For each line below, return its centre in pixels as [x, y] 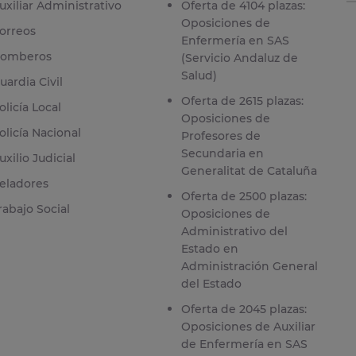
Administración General [249, 267]
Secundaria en [222, 154]
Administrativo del [234, 232]
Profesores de [221, 136]
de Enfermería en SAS [244, 344]
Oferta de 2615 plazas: [242, 101]
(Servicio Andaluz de [239, 58]
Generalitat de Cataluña [249, 171]
